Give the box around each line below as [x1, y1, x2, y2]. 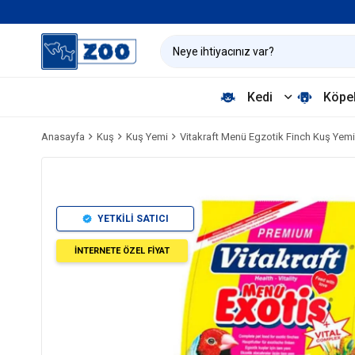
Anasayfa [41, 131, 85, 143]
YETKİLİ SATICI [97, 213, 169, 224]
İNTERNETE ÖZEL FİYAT [74, 246, 170, 256]
